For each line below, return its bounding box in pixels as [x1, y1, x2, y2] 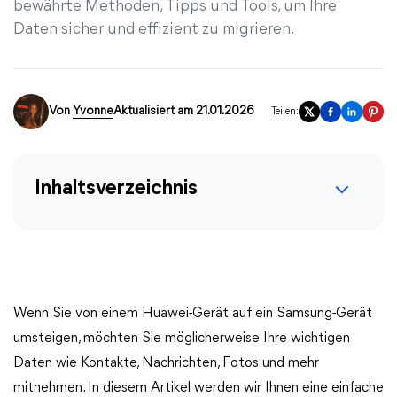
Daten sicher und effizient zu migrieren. [13, 21, 295, 38]
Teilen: [271, 106, 299, 117]
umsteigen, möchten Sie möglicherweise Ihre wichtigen [13, 331, 350, 346]
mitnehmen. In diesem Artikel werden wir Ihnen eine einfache [13, 381, 384, 395]
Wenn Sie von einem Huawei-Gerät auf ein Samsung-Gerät [13, 307, 372, 321]
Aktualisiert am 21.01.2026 [113, 105, 253, 118]
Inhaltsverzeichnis [35, 178, 198, 199]
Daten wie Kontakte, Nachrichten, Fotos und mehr [13, 356, 319, 370]
